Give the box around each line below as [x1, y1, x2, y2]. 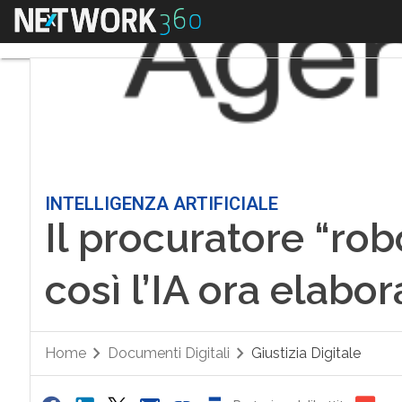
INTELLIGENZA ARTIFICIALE [44, 193, 278, 214]
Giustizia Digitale [250, 345, 361, 362]
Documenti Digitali [107, 345, 230, 362]
